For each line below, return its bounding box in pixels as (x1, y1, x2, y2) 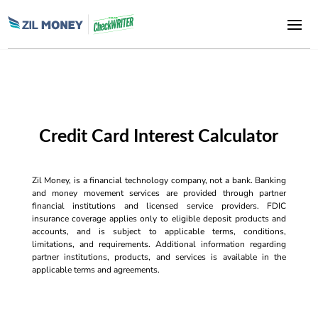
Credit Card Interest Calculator (39, 128, 279, 146)
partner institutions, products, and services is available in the (31, 251, 287, 263)
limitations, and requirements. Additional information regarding (31, 238, 287, 250)
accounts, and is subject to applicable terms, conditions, (31, 226, 287, 237)
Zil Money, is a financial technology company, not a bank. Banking (31, 175, 287, 186)
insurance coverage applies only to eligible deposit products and (31, 213, 287, 224)
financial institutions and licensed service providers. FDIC (31, 200, 287, 212)
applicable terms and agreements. (31, 264, 160, 275)
